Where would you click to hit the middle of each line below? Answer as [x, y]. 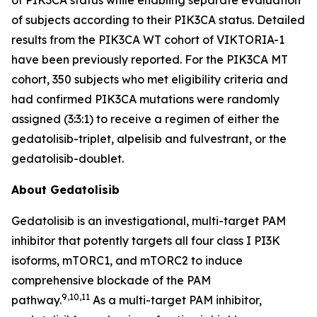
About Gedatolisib [65, 189]
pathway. [36, 300]
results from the [55, 39]
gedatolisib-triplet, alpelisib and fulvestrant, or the [149, 138]
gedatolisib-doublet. [68, 158]
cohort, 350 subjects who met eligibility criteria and [150, 79]
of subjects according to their [93, 19]
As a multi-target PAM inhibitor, [176, 300]
